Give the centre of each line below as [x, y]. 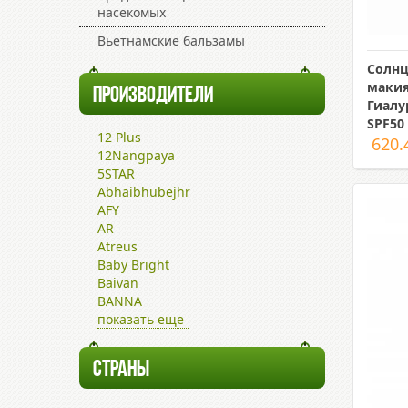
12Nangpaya [136, 155]
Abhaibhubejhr [144, 192]
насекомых [132, 12]
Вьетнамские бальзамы [171, 41]
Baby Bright [133, 265]
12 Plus [119, 137]
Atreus [117, 246]
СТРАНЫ [121, 370]
